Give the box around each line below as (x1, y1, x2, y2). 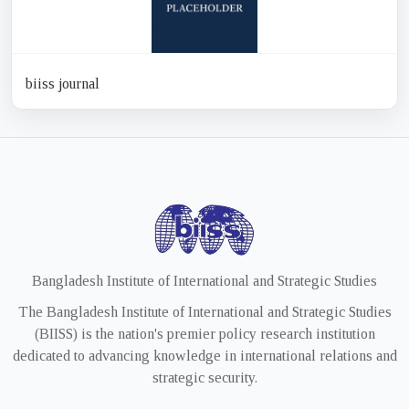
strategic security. (152, 370, 257, 386)
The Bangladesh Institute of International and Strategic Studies (17, 304, 392, 320)
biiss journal (26, 76, 100, 92)
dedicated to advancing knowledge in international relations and (12, 348, 397, 364)
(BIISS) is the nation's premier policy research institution (34, 326, 375, 342)
